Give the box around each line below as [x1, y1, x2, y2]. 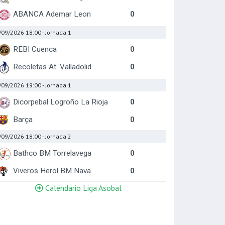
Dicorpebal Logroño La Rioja [13, 97, 108, 106]
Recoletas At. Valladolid [13, 62, 91, 71]
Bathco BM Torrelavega [13, 149, 91, 158]
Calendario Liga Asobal [43, 183, 122, 193]
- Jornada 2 [42, 133, 71, 140]
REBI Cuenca [13, 45, 57, 54]
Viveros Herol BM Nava [13, 166, 91, 175]
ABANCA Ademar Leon [13, 10, 91, 19]
